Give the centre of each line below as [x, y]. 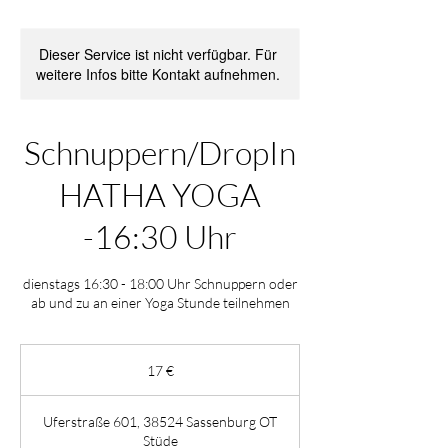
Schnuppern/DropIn [160, 152]
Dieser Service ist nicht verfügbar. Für [158, 54]
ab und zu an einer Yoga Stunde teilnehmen [160, 302]
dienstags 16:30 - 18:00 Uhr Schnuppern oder [160, 283]
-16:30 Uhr [160, 236]
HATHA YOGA [160, 194]
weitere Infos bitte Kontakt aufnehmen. [158, 74]
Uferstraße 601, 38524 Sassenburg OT [160, 421]
